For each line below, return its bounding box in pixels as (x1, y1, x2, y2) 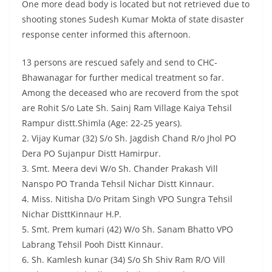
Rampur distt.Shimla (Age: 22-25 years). (22, 117, 182, 129)
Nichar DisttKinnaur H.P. (22, 208, 121, 220)
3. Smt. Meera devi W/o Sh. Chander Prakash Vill (22, 163, 218, 175)
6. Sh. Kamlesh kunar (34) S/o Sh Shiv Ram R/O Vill (22, 254, 225, 266)
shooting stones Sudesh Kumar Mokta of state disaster (22, 13, 244, 25)
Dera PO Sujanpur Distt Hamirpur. (22, 148, 161, 160)
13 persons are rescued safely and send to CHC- (22, 56, 217, 69)
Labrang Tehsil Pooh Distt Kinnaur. (22, 239, 163, 251)
